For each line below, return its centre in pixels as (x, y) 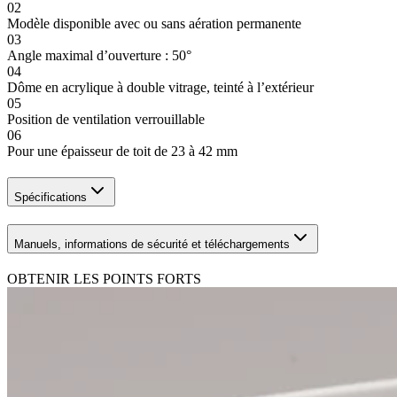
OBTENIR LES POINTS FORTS (104, 279)
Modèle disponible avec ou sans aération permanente (154, 24)
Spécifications (51, 198)
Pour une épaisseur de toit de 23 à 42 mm (122, 152)
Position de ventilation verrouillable (106, 120)
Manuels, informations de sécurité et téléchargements (152, 245)
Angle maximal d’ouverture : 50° (99, 56)
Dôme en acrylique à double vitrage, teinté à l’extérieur (160, 88)
